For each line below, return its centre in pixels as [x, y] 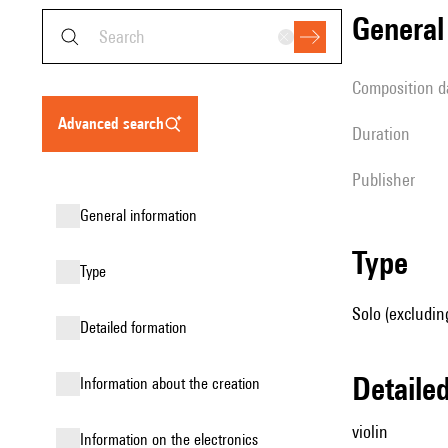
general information [143, 215]
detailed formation [138, 327]
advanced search [115, 123]
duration [386, 133]
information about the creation [172, 383]
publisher [388, 179]
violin [370, 431]
